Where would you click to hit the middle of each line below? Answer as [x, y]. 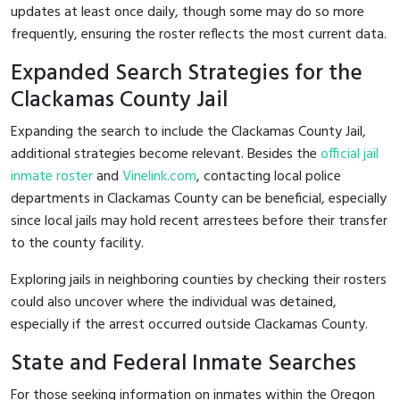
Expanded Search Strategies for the [187, 73]
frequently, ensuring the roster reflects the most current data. [199, 34]
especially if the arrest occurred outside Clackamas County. [189, 325]
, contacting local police [269, 176]
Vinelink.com [159, 176]
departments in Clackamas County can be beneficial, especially [199, 199]
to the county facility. [77, 243]
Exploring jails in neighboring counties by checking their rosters [199, 280]
